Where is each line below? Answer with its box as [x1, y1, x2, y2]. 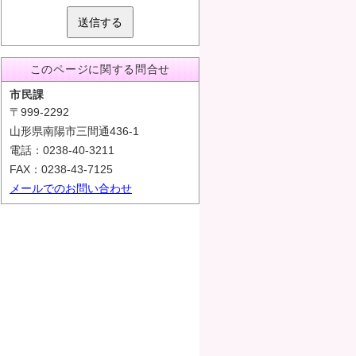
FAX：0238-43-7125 [10, 163, 113, 176]
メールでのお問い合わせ [10, 182, 132, 195]
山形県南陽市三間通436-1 [10, 125, 139, 137]
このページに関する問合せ [29, 63, 171, 75]
